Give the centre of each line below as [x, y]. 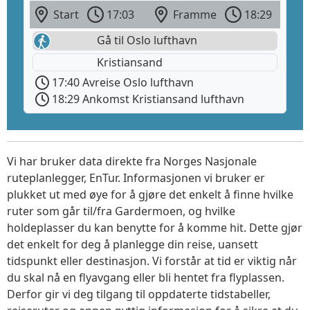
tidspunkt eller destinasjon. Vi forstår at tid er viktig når [152, 261]
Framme [193, 15]
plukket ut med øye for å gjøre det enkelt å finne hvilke [150, 195]
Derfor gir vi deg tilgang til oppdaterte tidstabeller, [139, 294]
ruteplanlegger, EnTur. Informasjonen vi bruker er [136, 178]
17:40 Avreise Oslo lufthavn [121, 83]
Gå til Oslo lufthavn [146, 40]
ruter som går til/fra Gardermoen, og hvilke [121, 211]
